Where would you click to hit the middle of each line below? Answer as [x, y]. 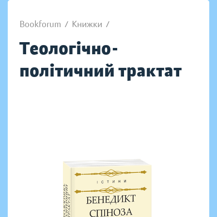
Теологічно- [69, 48]
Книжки [87, 24]
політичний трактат [101, 70]
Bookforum [40, 24]
